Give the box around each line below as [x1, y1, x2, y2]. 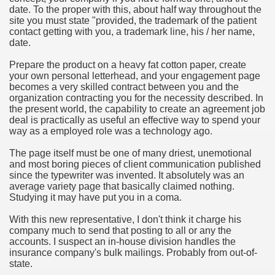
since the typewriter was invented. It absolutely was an [9, 170, 244, 180]
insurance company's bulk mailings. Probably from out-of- [9, 247, 257, 258]
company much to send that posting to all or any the [9, 225, 231, 236]
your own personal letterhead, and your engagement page [9, 71, 260, 81]
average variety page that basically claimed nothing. [9, 181, 234, 192]
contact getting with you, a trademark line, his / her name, [9, 26, 255, 37]
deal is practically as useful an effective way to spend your [9, 115, 260, 125]
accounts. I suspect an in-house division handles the [9, 236, 236, 247]
